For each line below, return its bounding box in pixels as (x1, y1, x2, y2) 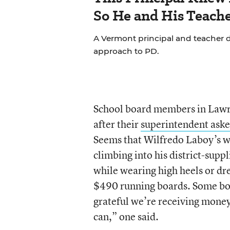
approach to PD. (93, 46, 159, 56)
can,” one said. (93, 209, 159, 223)
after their (93, 117, 141, 131)
